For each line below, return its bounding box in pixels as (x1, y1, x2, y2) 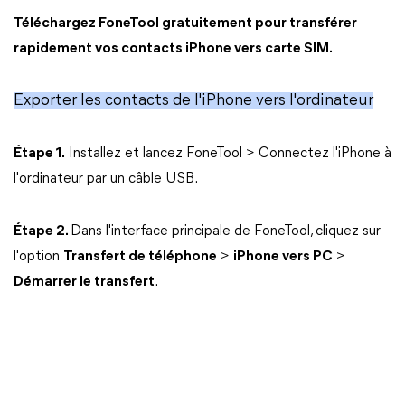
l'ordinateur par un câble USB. (14, 172, 198, 186)
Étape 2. (14, 224, 71, 239)
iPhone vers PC (233, 250, 333, 264)
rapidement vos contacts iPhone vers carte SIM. (14, 42, 333, 56)
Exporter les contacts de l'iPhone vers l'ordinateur (14, 92, 373, 109)
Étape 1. (14, 146, 65, 161)
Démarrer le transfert (14, 275, 155, 289)
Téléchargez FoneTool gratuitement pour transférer (14, 16, 357, 31)
